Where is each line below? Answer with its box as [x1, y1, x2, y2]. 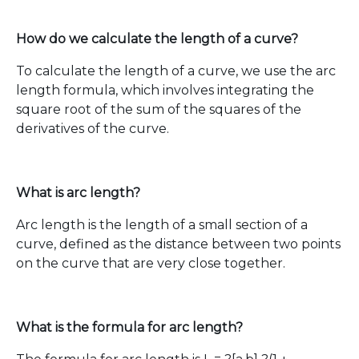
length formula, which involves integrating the [16, 83, 314, 98]
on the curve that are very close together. [16, 256, 285, 271]
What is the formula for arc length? [16, 320, 243, 335]
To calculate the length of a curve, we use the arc [16, 63, 336, 79]
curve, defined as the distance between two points [16, 236, 341, 252]
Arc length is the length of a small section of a [16, 217, 308, 232]
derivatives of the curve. [16, 121, 169, 136]
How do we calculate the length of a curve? [16, 31, 298, 46]
